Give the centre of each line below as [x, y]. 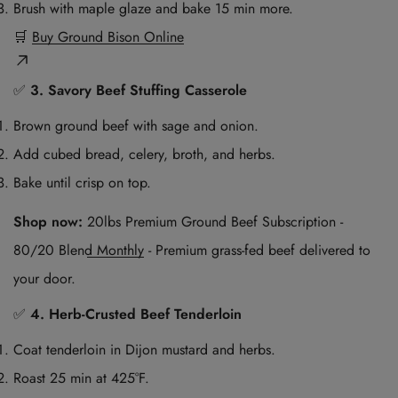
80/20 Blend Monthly [79, 251]
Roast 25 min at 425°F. [81, 378]
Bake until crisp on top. [82, 183]
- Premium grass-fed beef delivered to [257, 251]
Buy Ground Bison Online [108, 37]
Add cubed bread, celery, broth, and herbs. [144, 155]
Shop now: [48, 222]
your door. [44, 279]
